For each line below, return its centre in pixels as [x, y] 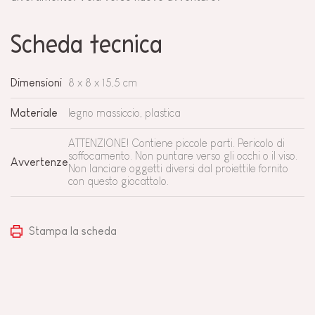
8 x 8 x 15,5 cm [103, 82]
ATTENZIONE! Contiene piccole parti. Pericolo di [176, 143]
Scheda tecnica [86, 46]
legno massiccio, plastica [124, 112]
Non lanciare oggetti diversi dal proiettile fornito [178, 168]
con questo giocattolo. [118, 181]
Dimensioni [36, 82]
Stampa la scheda [71, 231]
